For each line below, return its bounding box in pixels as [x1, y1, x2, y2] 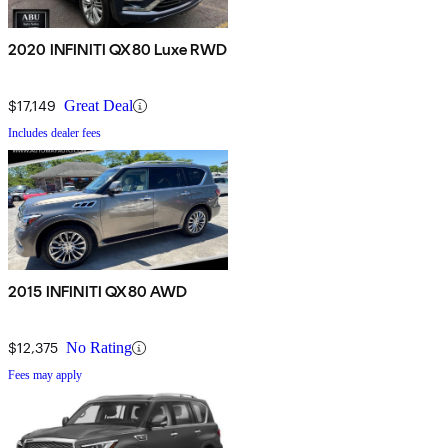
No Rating [66, 339, 132, 357]
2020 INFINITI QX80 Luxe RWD [8, 40, 228, 60]
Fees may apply [8, 368, 82, 383]
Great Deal [64, 97, 133, 115]
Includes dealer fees [8, 126, 101, 141]
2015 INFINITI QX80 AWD [8, 282, 188, 302]
